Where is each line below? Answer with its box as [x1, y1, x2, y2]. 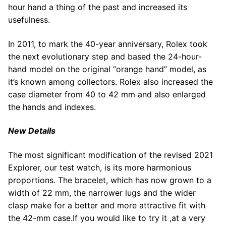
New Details [8, 126, 55, 136]
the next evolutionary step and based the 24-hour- [8, 51, 202, 62]
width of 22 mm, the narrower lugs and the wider [8, 188, 196, 198]
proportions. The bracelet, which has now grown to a [8, 175, 211, 186]
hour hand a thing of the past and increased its [8, 2, 187, 13]
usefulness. [8, 15, 50, 25]
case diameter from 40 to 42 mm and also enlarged [8, 89, 206, 99]
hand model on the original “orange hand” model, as [8, 64, 206, 74]
